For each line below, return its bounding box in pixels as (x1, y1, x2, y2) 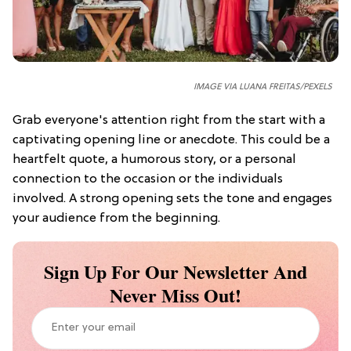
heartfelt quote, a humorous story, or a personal (13, 152, 296, 167)
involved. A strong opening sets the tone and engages (13, 191, 332, 206)
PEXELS (303, 81, 332, 92)
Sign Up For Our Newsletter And (44, 257, 307, 285)
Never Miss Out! (110, 280, 241, 309)
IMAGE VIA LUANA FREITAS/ (194, 81, 303, 92)
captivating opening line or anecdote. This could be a (13, 132, 330, 147)
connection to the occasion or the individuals (13, 172, 283, 186)
